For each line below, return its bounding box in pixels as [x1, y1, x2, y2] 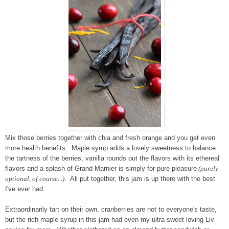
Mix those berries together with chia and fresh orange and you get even [5, 133, 215, 142]
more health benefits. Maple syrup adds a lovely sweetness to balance [5, 144, 216, 152]
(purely [197, 164, 218, 172]
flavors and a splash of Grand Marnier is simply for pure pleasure [5, 164, 197, 172]
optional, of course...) [5, 174, 64, 182]
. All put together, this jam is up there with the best [64, 174, 215, 182]
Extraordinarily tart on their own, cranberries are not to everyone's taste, [5, 205, 217, 213]
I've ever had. [5, 185, 45, 193]
